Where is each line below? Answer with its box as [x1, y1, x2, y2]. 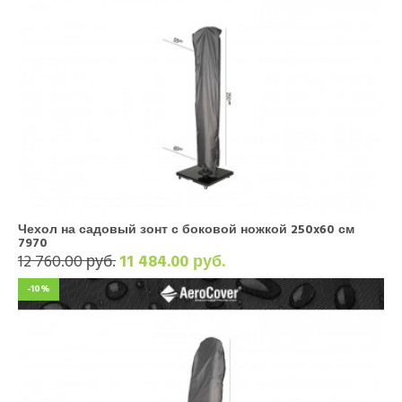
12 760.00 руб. [18, 249, 116, 275]
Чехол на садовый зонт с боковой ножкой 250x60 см [18, 219, 354, 240]
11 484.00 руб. [119, 249, 225, 275]
